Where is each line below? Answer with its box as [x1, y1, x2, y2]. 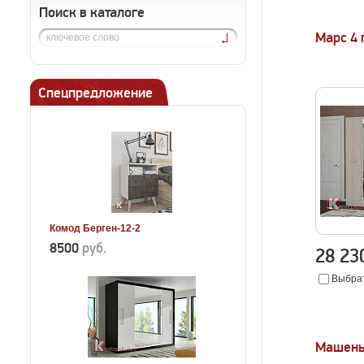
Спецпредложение [38, 84, 153, 102]
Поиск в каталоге [39, 4, 145, 21]
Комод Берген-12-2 [50, 223, 141, 234]
